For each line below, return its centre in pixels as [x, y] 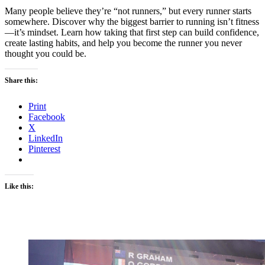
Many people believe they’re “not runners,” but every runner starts [128, 11]
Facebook [47, 117]
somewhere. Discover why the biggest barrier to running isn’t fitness [132, 21]
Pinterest [44, 148]
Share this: [21, 80]
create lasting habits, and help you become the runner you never [123, 43]
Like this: [19, 186]
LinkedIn [46, 138]
